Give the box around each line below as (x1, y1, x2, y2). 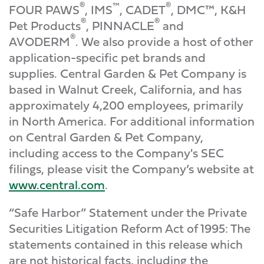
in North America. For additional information (9, 112, 255, 130)
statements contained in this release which (9, 235, 243, 253)
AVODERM (9, 32, 70, 51)
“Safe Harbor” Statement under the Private (9, 203, 247, 222)
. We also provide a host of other (75, 32, 253, 51)
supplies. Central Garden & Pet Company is (9, 64, 246, 82)
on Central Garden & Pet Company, (9, 128, 203, 146)
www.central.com (9, 176, 105, 194)
